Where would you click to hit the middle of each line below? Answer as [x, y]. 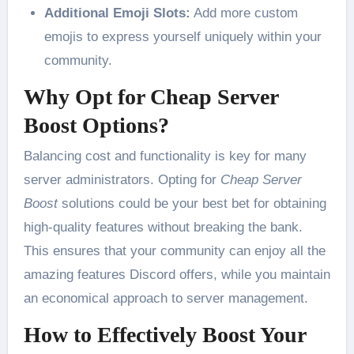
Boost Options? [96, 125]
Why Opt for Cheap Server [151, 96]
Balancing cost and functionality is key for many [165, 156]
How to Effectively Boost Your [164, 335]
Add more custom [244, 13]
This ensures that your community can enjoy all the [174, 251]
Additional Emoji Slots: [117, 13]
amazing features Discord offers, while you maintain [177, 275]
